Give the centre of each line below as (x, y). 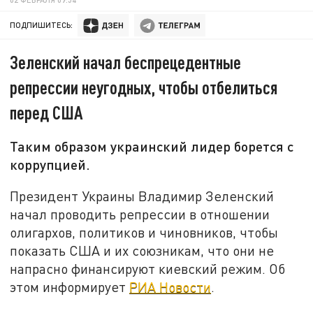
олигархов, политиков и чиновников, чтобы (144, 232)
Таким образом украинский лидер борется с (152, 146)
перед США (47, 112)
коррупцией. (50, 165)
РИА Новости (170, 286)
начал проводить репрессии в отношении (140, 214)
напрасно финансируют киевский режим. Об (148, 268)
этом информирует (70, 286)
